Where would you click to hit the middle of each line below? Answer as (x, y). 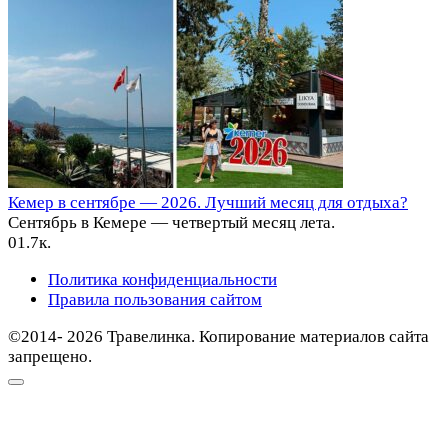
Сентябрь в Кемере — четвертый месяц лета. (171, 223)
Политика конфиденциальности (162, 280)
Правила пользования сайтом (155, 300)
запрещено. (50, 357)
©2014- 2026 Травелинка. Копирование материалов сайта (218, 337)
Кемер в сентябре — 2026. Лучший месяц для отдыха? (208, 203)
